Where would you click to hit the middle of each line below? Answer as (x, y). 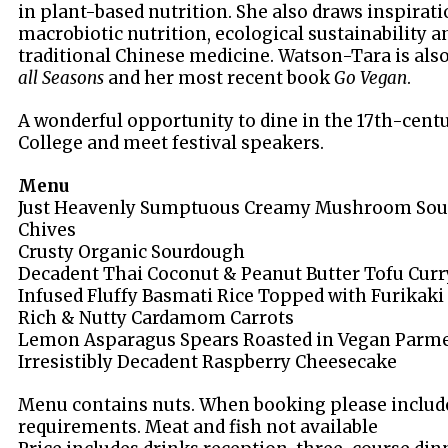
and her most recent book (221, 77)
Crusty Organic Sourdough (132, 251)
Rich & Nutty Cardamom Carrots (156, 317)
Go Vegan (371, 77)
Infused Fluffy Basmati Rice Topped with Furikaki (231, 295)
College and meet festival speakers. (171, 142)
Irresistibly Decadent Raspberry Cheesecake (208, 361)
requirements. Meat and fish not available (198, 426)
